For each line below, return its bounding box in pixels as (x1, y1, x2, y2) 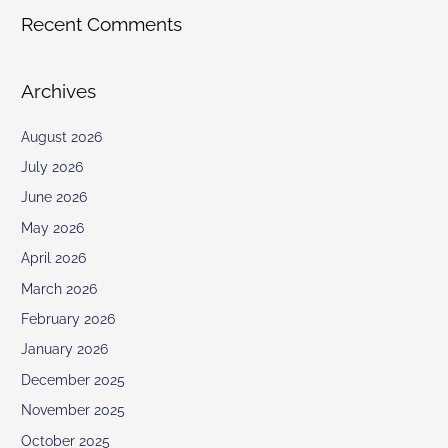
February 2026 (21, 311, 116, 328)
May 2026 (21, 219, 85, 236)
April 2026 (21, 250, 87, 267)
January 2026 (21, 341, 109, 358)
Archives (21, 79, 97, 102)
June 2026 (21, 189, 88, 206)
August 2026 (21, 128, 103, 145)
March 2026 (21, 280, 98, 297)
